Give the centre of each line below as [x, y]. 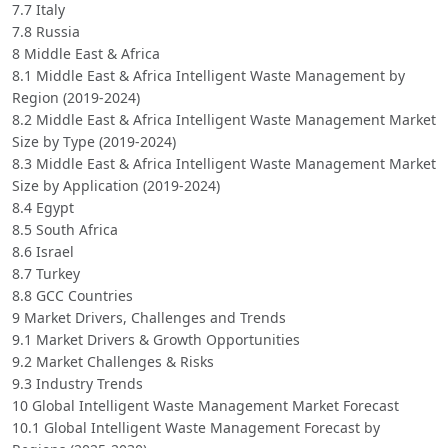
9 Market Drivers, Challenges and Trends [149, 318]
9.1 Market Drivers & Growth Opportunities [156, 340]
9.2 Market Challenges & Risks [113, 362]
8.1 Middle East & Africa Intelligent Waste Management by [208, 76]
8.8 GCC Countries [72, 296]
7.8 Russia [46, 32]
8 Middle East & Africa [86, 54]
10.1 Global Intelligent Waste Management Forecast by [196, 428]
